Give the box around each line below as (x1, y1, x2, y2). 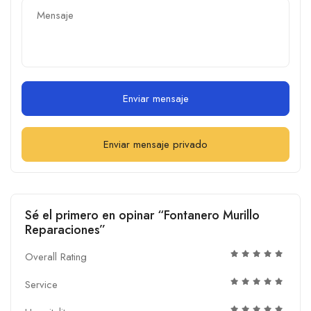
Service (25, 276, 58, 292)
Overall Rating (25, 249, 87, 264)
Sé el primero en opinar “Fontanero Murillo (25, 205, 260, 224)
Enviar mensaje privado (103, 136, 208, 152)
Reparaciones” (25, 220, 106, 239)
